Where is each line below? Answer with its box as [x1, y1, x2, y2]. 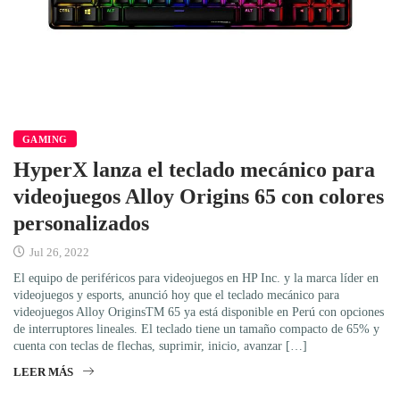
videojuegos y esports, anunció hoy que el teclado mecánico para [13, 287, 339, 302]
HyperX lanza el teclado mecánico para [13, 157, 375, 181]
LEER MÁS [13, 364, 73, 379]
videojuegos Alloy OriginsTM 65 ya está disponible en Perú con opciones [13, 304, 384, 319]
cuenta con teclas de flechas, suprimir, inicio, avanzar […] [13, 338, 307, 353]
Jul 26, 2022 [27, 245, 89, 259]
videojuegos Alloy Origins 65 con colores [13, 184, 384, 208]
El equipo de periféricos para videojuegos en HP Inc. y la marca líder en [13, 271, 379, 285]
